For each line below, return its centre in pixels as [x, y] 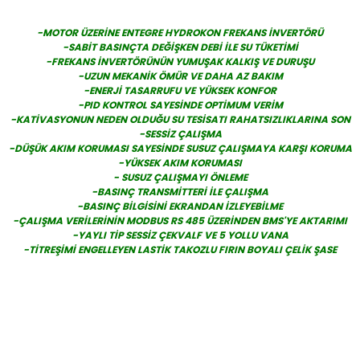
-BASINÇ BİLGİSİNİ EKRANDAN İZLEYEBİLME [180, 206]
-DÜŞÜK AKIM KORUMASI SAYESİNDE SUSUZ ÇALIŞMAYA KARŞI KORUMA [180, 148]
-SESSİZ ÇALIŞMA [180, 134]
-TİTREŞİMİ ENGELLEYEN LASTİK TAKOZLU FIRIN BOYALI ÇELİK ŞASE [180, 250]
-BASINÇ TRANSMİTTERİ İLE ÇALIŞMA [180, 192]
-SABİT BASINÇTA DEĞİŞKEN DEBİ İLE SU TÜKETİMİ [180, 47]
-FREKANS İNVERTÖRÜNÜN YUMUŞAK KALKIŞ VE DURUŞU [180, 61]
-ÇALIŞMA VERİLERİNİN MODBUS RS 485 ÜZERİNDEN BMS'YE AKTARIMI [180, 221]
